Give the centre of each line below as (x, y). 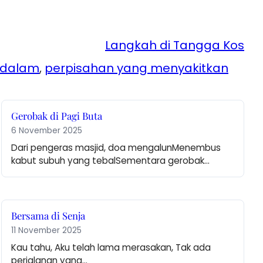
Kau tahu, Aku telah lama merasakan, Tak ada (111, 248)
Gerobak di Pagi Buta (57, 116)
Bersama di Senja (48, 216)
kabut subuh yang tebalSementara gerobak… (111, 161)
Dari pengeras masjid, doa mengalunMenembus (116, 148)
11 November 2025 (47, 231)
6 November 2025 (47, 131)
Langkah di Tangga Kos (175, 45)
